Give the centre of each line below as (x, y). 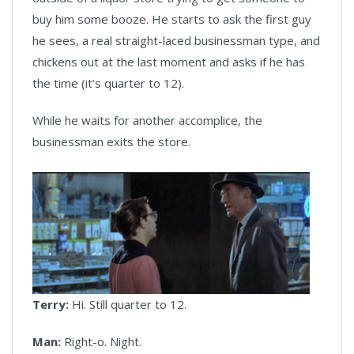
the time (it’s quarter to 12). (108, 83)
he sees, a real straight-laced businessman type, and (176, 40)
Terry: (51, 305)
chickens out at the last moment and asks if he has (169, 61)
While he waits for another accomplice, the (147, 120)
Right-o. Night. (103, 342)
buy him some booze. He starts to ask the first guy (172, 19)
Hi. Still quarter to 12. (128, 305)
